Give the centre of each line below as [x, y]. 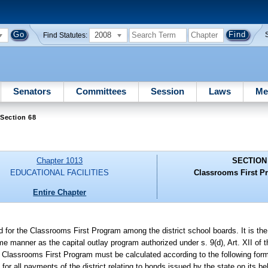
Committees [101, 91]
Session [167, 91]
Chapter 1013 [60, 161]
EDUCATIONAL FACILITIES [60, 173]
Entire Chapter [60, 192]
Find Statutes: [66, 35]
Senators [32, 91]
